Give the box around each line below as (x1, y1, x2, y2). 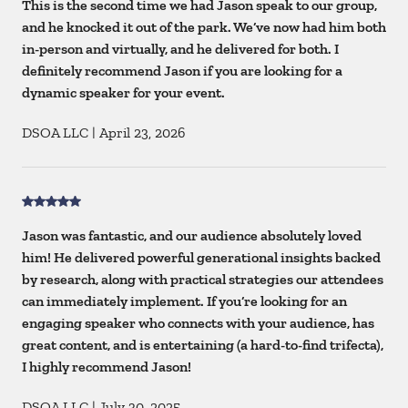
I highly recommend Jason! (22, 358, 191, 376)
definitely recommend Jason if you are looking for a (22, 62, 342, 80)
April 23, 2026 (99, 124, 186, 142)
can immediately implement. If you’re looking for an (22, 292, 347, 311)
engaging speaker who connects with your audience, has (22, 314, 374, 332)
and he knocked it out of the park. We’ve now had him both (22, 18, 386, 36)
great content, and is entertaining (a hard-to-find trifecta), (22, 336, 383, 354)
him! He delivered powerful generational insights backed (22, 249, 381, 267)
